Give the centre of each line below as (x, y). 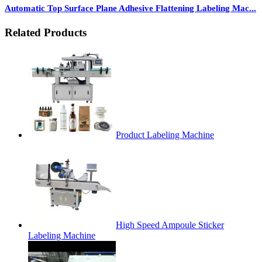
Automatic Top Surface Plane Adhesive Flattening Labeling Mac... (130, 8)
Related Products (46, 33)
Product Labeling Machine (165, 135)
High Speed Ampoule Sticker (170, 225)
